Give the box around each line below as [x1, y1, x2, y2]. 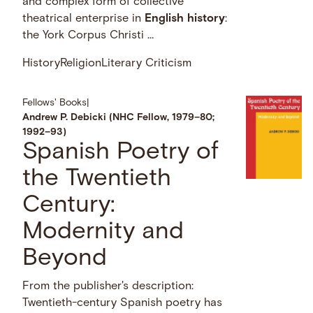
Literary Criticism [101, 58, 192, 70]
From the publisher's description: [22, 280, 194, 292]
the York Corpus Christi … [22, 30, 154, 42]
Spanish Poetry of [22, 140, 219, 165]
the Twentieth [22, 166, 172, 191]
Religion [60, 58, 102, 70]
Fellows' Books [22, 97, 87, 108]
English [145, 13, 184, 25]
